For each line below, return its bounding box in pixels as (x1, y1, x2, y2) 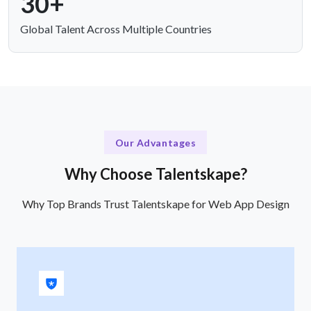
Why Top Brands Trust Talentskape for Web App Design (22, 196, 289, 210)
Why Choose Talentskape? (64, 164, 247, 183)
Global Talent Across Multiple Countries (20, 22, 212, 36)
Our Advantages (115, 136, 196, 149)
